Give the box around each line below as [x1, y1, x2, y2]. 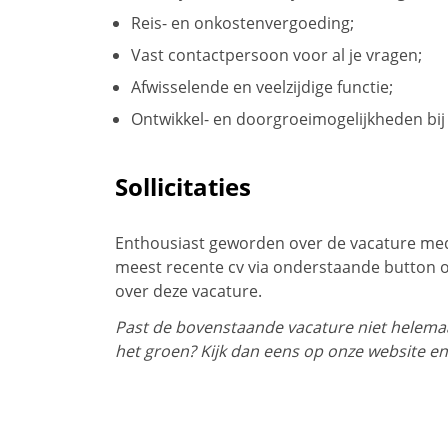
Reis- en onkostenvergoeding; [131, 11, 354, 34]
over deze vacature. [115, 279, 262, 302]
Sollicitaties [115, 169, 251, 203]
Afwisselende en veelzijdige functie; [131, 75, 393, 98]
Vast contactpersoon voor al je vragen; [131, 43, 422, 66]
